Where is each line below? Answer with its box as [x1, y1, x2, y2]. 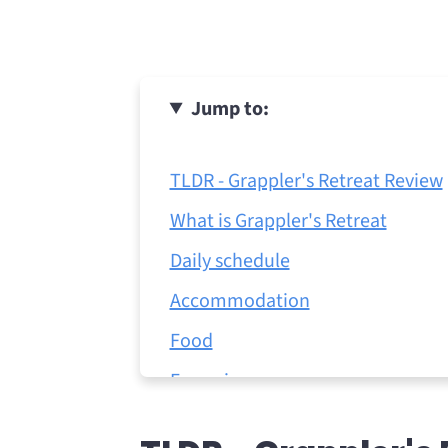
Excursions [169, 367, 259, 395]
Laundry [169, 407, 240, 435]
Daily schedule [169, 247, 290, 275]
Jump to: [190, 95, 269, 123]
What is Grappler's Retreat [169, 207, 387, 235]
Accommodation [169, 287, 310, 315]
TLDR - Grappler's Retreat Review [169, 167, 443, 195]
